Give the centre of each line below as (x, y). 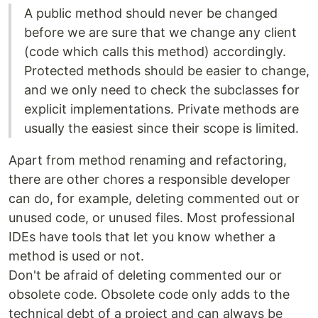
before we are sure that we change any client (160, 33)
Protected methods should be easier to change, (167, 71)
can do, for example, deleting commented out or (154, 199)
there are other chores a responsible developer (149, 180)
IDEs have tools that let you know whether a (142, 237)
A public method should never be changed (151, 13)
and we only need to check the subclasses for (162, 90)
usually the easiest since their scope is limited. (161, 128)
